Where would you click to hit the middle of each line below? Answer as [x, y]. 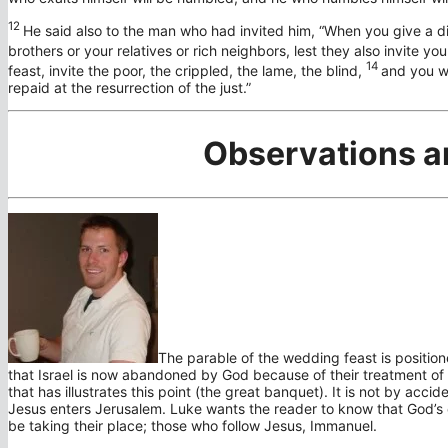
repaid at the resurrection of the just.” [129, 87]
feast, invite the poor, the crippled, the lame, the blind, [185, 70]
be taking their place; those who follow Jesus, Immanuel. [192, 425]
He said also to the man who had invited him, [171, 31]
